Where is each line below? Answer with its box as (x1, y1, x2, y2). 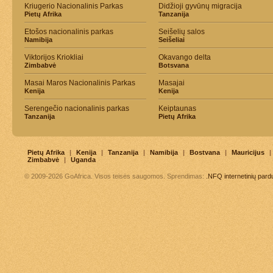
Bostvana (190, 149, 220, 156)
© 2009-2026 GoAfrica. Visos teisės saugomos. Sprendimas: (24, 172, 206, 180)
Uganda (71, 156, 96, 163)
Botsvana (158, 62, 189, 69)
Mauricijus (232, 149, 264, 156)
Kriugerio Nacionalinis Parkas (24, 2, 123, 10)
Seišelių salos (158, 27, 205, 36)
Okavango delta (158, 53, 211, 62)
